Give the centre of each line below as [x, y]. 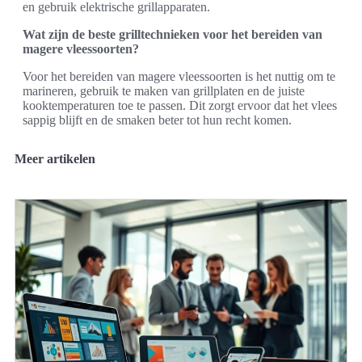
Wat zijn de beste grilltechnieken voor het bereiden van [173, 34]
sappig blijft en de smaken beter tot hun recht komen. [157, 120]
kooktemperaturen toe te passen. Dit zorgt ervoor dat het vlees [180, 105]
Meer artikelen [55, 159]
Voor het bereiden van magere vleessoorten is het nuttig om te [179, 76]
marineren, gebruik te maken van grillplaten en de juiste [164, 91]
